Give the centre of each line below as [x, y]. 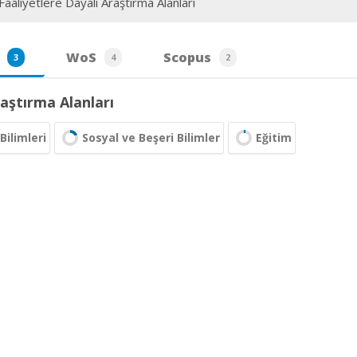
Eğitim [274, 137]
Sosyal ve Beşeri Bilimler [151, 137]
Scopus [187, 57]
